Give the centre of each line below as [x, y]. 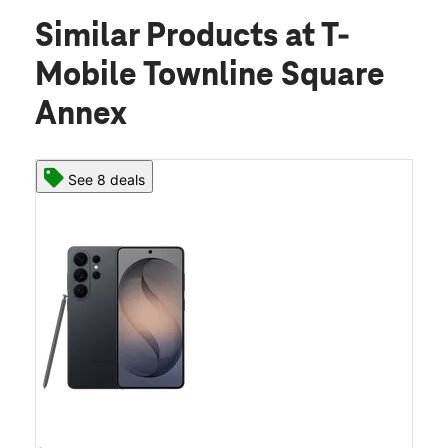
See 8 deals [106, 180]
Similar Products [160, 37]
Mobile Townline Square [210, 76]
